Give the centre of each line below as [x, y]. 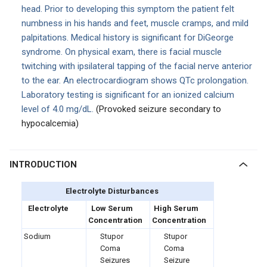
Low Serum [112, 208]
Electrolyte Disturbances [112, 191]
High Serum [176, 208]
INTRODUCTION [44, 164]
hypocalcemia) [50, 123]
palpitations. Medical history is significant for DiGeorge [128, 38]
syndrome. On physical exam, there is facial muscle [122, 52]
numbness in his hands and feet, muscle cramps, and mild [135, 23]
